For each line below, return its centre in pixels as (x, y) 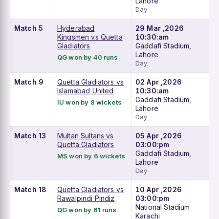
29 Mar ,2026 (160, 28)
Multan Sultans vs (86, 136)
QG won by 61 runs (87, 210)
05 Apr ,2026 (159, 136)
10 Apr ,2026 (159, 190)
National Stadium (163, 207)
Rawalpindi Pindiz (86, 198)
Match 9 (29, 82)
